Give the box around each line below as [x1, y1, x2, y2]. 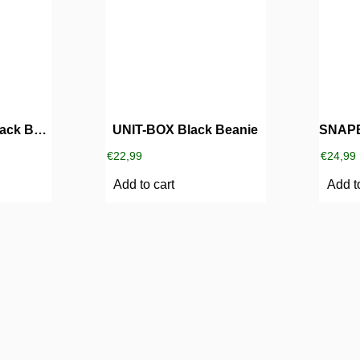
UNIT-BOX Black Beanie [112, 122, 259, 137]
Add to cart [112, 177, 174, 191]
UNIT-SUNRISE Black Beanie [34, 122, 47, 137]
